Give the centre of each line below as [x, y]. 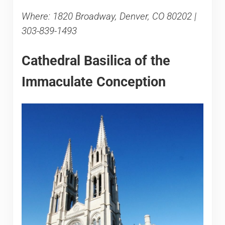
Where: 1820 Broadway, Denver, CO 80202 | [109, 17]
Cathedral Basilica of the [96, 60]
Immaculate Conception [93, 81]
